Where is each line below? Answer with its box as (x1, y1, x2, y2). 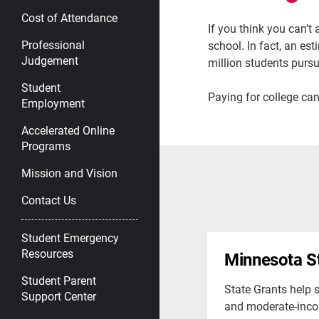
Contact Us (21, 192, 76, 207)
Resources (21, 246, 73, 261)
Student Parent (21, 273, 96, 288)
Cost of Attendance (21, 10, 117, 25)
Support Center (21, 288, 96, 303)
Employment (21, 95, 85, 110)
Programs (21, 138, 70, 153)
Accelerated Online (21, 122, 115, 137)
